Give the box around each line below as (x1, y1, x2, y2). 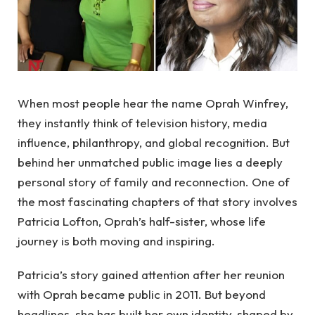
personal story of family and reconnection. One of (18, 174, 290, 189)
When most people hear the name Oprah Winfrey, (18, 96, 288, 110)
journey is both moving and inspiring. (18, 233, 215, 248)
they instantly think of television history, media (18, 115, 267, 130)
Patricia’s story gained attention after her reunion (18, 267, 285, 283)
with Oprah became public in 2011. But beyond (18, 287, 266, 302)
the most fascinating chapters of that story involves (18, 194, 297, 209)
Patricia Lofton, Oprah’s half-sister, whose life (18, 214, 266, 229)
